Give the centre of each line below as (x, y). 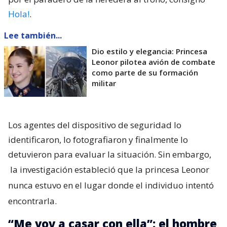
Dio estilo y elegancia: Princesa (149, 51)
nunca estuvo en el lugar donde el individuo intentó (111, 185)
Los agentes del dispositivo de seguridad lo (95, 125)
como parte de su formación (145, 72)
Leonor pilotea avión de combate (154, 62)
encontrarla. (32, 201)
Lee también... (33, 35)
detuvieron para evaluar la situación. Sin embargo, (110, 154)
